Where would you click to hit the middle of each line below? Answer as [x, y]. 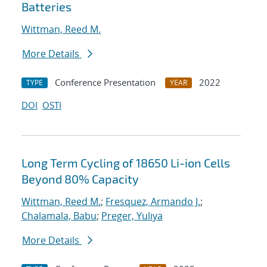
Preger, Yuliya [132, 216]
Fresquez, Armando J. [153, 202]
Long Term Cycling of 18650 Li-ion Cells [126, 163]
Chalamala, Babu [59, 216]
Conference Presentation [105, 83]
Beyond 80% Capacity [80, 179]
